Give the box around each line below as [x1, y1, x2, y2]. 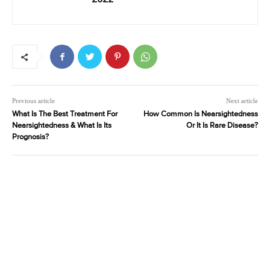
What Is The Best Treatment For [12, 110, 118, 119]
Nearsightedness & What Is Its [12, 122, 111, 130]
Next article [225, 97, 258, 105]
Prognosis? [12, 133, 49, 142]
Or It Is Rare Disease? [186, 122, 258, 130]
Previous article [12, 97, 55, 105]
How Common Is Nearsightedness [143, 110, 258, 119]
